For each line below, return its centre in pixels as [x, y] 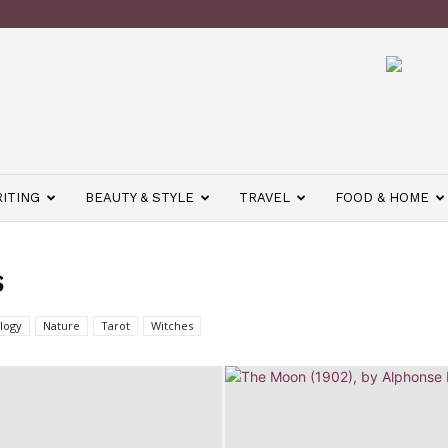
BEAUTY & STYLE [139, 197]
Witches [172, 325]
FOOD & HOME [382, 197]
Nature [61, 325]
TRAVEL [264, 197]
